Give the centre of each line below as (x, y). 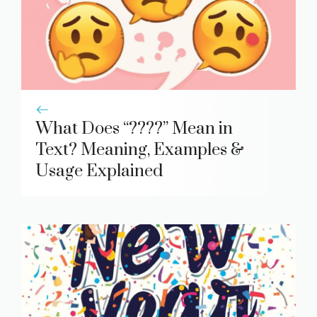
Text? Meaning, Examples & (140, 150)
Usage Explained (99, 172)
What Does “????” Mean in (134, 129)
